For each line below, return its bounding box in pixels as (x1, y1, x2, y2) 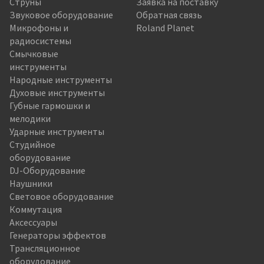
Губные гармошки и (9, 99, 90, 111)
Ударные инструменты (9, 125, 104, 137)
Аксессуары (9, 216, 57, 228)
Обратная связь (136, 8, 202, 21)
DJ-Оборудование (9, 164, 85, 176)
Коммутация (9, 203, 62, 215)
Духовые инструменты (9, 86, 105, 98)
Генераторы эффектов (9, 229, 106, 241)
